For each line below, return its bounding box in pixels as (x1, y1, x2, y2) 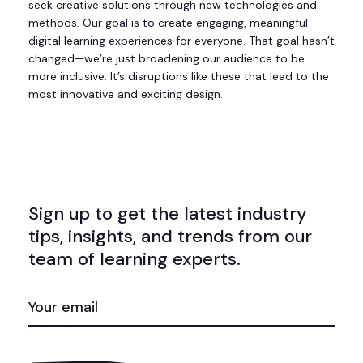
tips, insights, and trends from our (28, 224, 312, 249)
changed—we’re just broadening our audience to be (28, 51, 305, 66)
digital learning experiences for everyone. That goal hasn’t (28, 33, 335, 49)
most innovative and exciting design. (28, 87, 223, 102)
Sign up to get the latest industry (28, 202, 307, 226)
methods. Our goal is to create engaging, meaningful (28, 15, 308, 31)
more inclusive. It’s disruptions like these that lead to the (28, 69, 329, 84)
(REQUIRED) (30, 302, 95, 317)
